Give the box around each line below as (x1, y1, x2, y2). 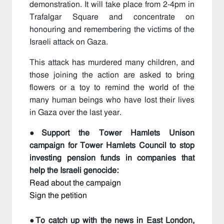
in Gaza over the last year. (29, 107, 121, 117)
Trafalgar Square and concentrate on (29, 12, 194, 22)
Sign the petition (29, 190, 87, 200)
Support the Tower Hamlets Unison (41, 128, 195, 138)
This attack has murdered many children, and (29, 57, 194, 67)
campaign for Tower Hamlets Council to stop (29, 140, 194, 150)
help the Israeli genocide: (29, 165, 118, 175)
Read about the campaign (29, 178, 121, 188)
